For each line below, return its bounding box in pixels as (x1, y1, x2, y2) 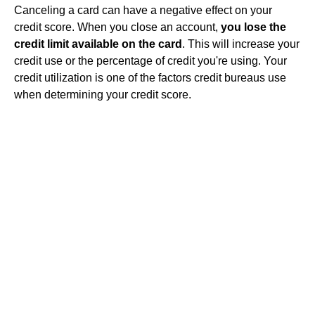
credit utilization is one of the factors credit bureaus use (14, 72, 286, 84)
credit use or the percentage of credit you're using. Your (14, 55, 287, 67)
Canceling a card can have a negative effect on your (14, 4, 272, 16)
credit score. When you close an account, (14, 21, 221, 33)
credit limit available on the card (14, 38, 182, 50)
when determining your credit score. (14, 89, 191, 101)
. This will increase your (182, 38, 300, 50)
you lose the (221, 21, 286, 33)
